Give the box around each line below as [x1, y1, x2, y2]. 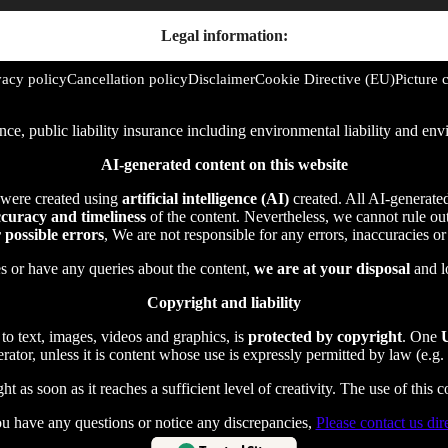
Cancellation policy [67, 71, 188, 87]
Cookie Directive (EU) [255, 71, 395, 87]
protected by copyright [247, 328, 402, 345]
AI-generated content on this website [100, 156, 348, 173]
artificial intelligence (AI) [121, 190, 289, 207]
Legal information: [160, 27, 288, 44]
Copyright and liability [147, 294, 301, 311]
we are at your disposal [253, 260, 410, 277]
